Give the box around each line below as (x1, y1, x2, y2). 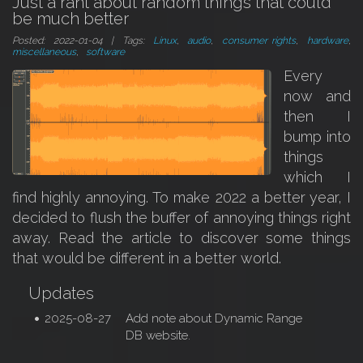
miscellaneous (12, 46, 76, 58)
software (86, 46, 125, 58)
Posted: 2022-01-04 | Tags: (12, 35, 153, 46)
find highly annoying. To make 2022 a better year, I (12, 189, 351, 206)
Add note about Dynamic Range (126, 311, 302, 326)
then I (284, 108, 351, 125)
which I (284, 169, 351, 186)
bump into (284, 128, 351, 145)
